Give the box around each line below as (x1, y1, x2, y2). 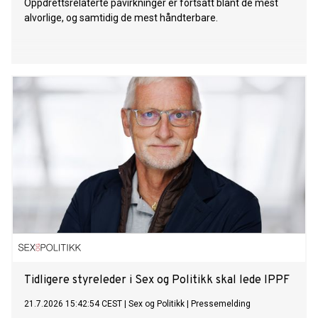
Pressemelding (191, 299, 251, 309)
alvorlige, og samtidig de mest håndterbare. (24, 12, 218, 24)
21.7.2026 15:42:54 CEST (24, 299, 122, 309)
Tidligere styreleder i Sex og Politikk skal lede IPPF (24, 273, 290, 288)
